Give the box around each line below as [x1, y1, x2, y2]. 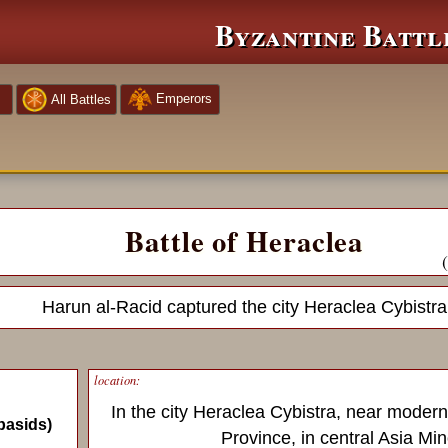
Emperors [155, 91, 212, 107]
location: [93, 371, 140, 388]
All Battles [50, 91, 111, 107]
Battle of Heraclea [125, 220, 364, 262]
